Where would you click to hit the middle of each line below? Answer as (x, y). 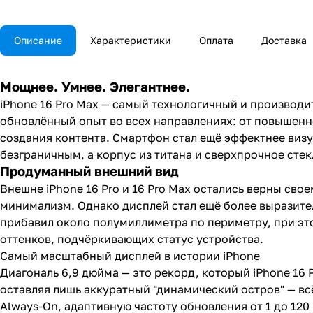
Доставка (284, 41)
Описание (38, 41)
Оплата (216, 41)
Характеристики (131, 41)
